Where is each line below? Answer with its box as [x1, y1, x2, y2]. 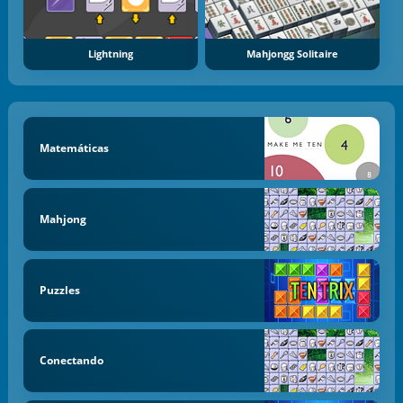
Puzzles [39, 282, 80, 298]
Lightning [87, 47, 133, 60]
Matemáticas [39, 140, 109, 157]
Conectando [39, 353, 103, 369]
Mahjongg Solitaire [246, 47, 339, 60]
